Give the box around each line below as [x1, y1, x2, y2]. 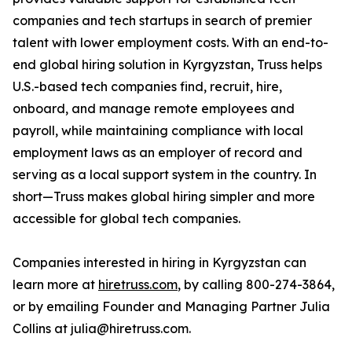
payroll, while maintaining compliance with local [13, 123, 303, 139]
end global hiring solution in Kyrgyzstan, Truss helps [13, 57, 322, 73]
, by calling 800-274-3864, [178, 277, 335, 293]
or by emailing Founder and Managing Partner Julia [13, 299, 330, 315]
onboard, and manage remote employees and [13, 101, 295, 117]
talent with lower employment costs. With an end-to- [13, 35, 328, 51]
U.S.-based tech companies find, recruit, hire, [13, 79, 282, 95]
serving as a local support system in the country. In [13, 167, 317, 183]
